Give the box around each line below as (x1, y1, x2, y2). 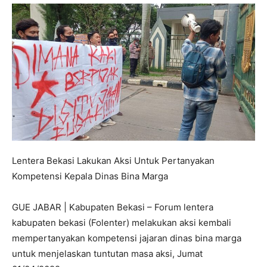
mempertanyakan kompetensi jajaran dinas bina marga (12, 232, 241, 244)
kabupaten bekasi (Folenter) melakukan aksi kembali (12, 217, 231, 229)
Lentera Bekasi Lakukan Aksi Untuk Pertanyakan (12, 155, 215, 167)
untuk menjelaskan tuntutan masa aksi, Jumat (12, 248, 203, 260)
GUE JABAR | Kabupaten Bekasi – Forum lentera (12, 201, 213, 213)
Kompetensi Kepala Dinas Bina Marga (12, 170, 168, 182)
